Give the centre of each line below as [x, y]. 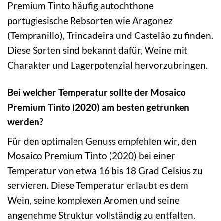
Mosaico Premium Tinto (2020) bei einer [91, 156]
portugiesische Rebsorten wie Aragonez [90, 20]
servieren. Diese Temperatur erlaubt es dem [98, 185]
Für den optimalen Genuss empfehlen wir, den [102, 141]
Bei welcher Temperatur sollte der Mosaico [97, 92]
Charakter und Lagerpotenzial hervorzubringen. [108, 65]
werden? [25, 121]
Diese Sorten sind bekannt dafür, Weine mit [97, 50]
